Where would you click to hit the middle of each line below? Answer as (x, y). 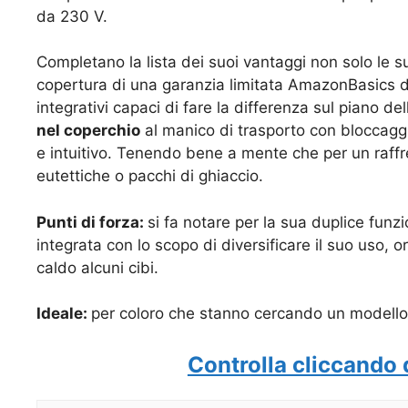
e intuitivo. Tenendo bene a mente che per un (205, 153)
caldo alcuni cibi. (97, 267)
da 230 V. (72, 16)
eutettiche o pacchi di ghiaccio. (150, 176)
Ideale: (64, 314)
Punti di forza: (92, 222)
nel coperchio (88, 131)
